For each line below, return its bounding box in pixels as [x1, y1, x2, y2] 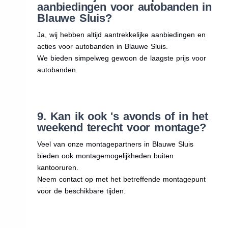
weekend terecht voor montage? [37, 121, 206, 134]
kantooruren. [37, 163, 79, 172]
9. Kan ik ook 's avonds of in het [37, 109, 208, 123]
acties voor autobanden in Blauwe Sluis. [37, 42, 168, 50]
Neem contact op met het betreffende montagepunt [37, 175, 206, 183]
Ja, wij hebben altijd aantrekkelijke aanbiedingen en [37, 30, 206, 39]
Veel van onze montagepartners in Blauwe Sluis [37, 139, 194, 148]
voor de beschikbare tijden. [37, 186, 126, 195]
